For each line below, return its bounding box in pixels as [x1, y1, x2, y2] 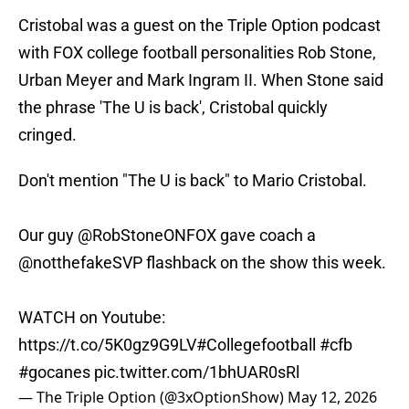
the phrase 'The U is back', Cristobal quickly [18, 98, 328, 118]
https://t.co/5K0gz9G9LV [18, 335, 196, 355]
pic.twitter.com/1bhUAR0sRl [94, 362, 299, 383]
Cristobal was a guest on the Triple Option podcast [18, 16, 381, 36]
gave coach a [216, 225, 316, 246]
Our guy [18, 225, 78, 246]
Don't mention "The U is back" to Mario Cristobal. [18, 171, 367, 191]
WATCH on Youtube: [18, 308, 165, 328]
